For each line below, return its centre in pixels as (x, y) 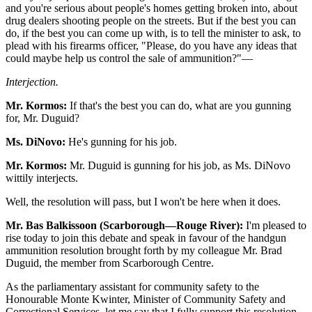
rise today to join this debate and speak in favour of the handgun (146, 237)
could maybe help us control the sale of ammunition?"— (129, 58)
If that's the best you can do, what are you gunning (179, 105)
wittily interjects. (42, 178)
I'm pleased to (275, 225)
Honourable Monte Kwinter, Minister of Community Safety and (146, 299)
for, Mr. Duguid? (42, 118)
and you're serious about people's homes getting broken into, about (151, 8)
